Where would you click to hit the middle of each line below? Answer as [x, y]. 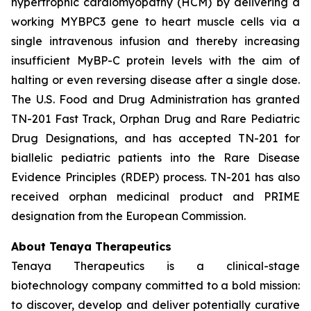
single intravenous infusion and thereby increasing [155, 41]
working [36, 21]
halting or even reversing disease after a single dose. [155, 79]
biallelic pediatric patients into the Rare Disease [155, 157]
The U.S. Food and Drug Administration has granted [155, 99]
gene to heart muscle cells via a [202, 21]
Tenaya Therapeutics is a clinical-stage [155, 266]
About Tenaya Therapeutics [91, 246]
